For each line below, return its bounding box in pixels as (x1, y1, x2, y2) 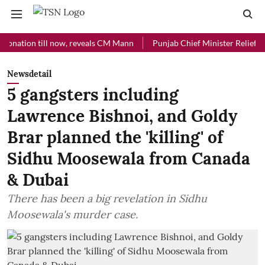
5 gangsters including (7, 84, 179, 105)
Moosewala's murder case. (7, 208, 138, 221)
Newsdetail (7, 69, 51, 79)
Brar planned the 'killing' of (7, 127, 223, 148)
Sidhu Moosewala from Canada (7, 148, 250, 169)
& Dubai (7, 169, 69, 190)
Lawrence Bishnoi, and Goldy (7, 105, 237, 127)
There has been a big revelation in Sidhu (7, 192, 207, 205)
